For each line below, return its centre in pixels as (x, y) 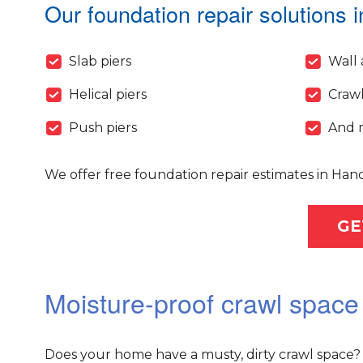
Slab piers (100, 62)
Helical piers (107, 95)
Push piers (102, 128)
